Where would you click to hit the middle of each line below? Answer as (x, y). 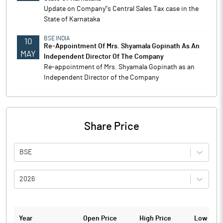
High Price (155, 219)
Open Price (100, 219)
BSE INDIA (57, 38)
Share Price (111, 126)
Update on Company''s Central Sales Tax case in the (121, 9)
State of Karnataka (72, 19)
